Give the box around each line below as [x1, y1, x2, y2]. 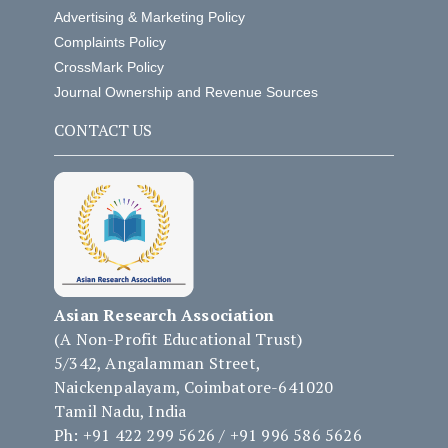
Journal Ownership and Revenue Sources [53, 84, 318, 101]
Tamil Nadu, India [53, 400, 187, 423]
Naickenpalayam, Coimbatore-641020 [53, 376, 334, 399]
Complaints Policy [53, 34, 166, 51]
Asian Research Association [53, 304, 275, 327]
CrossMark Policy [53, 59, 164, 76]
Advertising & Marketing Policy [53, 9, 245, 26]
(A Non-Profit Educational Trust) [53, 328, 303, 351]
